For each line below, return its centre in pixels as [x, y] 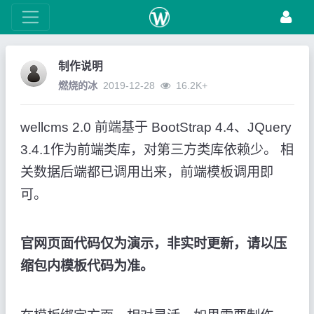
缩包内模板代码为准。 [87, 266]
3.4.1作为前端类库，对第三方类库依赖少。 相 [157, 150]
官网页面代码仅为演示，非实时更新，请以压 [153, 244]
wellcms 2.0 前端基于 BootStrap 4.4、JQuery [156, 128]
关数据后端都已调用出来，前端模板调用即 [146, 172]
